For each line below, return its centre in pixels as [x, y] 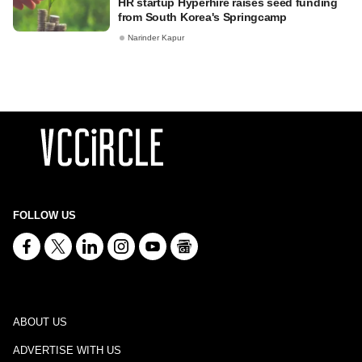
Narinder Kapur [156, 38]
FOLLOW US [44, 215]
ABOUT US [40, 322]
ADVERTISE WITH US [67, 350]
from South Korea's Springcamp [202, 17]
